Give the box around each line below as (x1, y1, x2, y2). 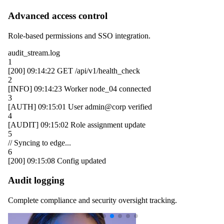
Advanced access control (8, 10, 107, 21)
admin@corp (85, 102, 126, 111)
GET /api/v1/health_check (57, 66, 140, 75)
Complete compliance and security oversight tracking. (8, 195, 177, 204)
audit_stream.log (8, 48, 60, 57)
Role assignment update (70, 120, 145, 129)
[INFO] (8, 84, 32, 93)
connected (117, 84, 151, 93)
